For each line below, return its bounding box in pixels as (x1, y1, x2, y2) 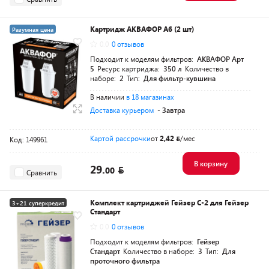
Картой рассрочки (90, 133, 151, 143)
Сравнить (26, 167, 57, 177)
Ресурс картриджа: (97, 64, 162, 73)
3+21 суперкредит (12, 199, 64, 207)
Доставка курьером (90, 105, 154, 115)
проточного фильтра (90, 256, 160, 265)
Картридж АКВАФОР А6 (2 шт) (90, 24, 194, 34)
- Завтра (157, 105, 185, 115)
